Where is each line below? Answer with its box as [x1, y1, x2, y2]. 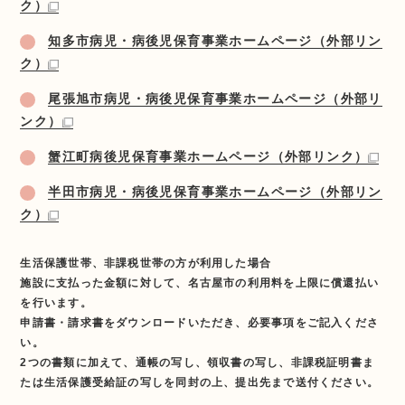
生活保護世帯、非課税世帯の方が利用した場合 [20, 256, 272, 269]
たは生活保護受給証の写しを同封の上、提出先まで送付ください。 [20, 375, 380, 389]
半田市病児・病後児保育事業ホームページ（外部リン [48, 184, 382, 199]
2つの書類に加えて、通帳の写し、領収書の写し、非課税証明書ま [20, 355, 375, 369]
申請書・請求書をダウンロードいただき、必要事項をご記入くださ [20, 316, 380, 329]
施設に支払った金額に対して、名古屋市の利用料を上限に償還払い [20, 276, 380, 289]
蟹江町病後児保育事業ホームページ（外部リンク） [48, 148, 369, 164]
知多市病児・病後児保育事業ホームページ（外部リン [48, 33, 382, 48]
